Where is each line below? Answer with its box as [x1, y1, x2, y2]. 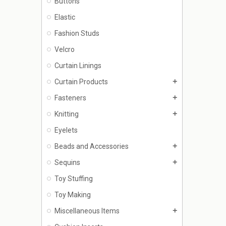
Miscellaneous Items [54, 207, 120, 215]
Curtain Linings [54, 62, 101, 70]
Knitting [54, 110, 79, 119]
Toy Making [54, 191, 91, 199]
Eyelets [54, 126, 78, 135]
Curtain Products [54, 78, 108, 86]
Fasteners [54, 94, 86, 102]
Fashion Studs [54, 29, 99, 38]
